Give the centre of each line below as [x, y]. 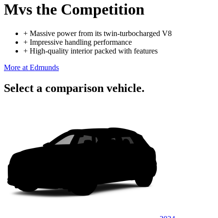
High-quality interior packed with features [94, 51]
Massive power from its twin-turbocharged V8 [101, 33]
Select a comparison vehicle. [74, 88]
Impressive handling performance [81, 42]
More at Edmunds [31, 67]
